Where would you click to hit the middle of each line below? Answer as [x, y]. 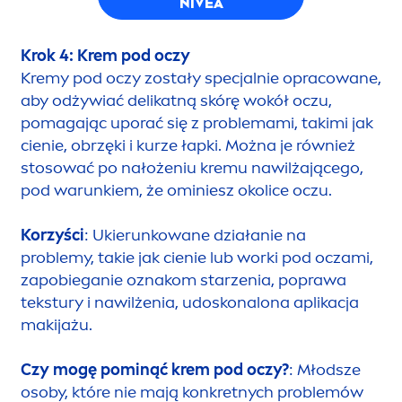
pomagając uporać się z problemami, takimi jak [197, 122]
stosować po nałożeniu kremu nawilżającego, [192, 167]
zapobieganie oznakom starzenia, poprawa [184, 280]
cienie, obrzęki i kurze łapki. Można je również [188, 145]
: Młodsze [325, 369]
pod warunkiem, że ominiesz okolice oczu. [176, 190]
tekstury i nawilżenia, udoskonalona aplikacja [190, 302]
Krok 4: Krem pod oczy [105, 55]
